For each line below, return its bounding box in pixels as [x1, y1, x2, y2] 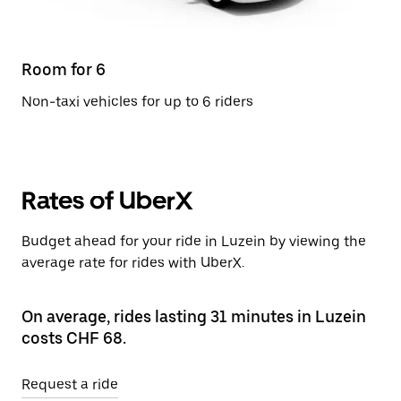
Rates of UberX [21, 185, 192, 216]
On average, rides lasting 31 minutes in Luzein [21, 307, 366, 326]
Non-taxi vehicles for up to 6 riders [21, 93, 253, 110]
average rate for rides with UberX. [21, 254, 244, 271]
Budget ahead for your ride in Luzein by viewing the [21, 233, 366, 250]
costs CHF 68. [21, 328, 126, 347]
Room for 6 [21, 60, 106, 79]
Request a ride [21, 376, 118, 393]
